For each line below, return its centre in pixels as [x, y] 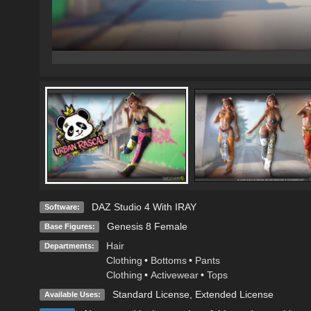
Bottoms [168, 260]
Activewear [174, 275]
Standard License [151, 294]
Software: [62, 207]
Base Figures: [69, 226]
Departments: [69, 245]
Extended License [234, 294]
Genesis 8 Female [147, 226]
